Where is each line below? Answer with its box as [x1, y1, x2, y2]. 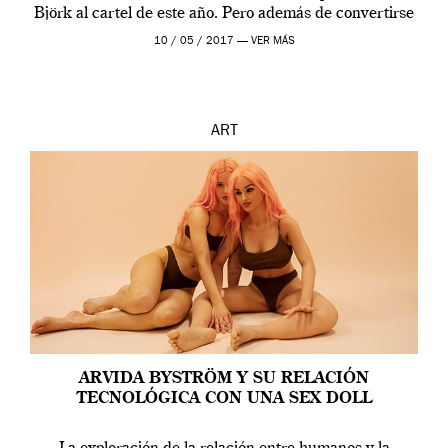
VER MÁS [250, 36, 295, 48]
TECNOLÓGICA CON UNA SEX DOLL [76, 391, 372, 408]
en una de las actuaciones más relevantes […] [66, 26, 382, 43]
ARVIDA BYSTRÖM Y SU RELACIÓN [79, 371, 369, 388]
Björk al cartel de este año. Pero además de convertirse [34, 6, 414, 23]
